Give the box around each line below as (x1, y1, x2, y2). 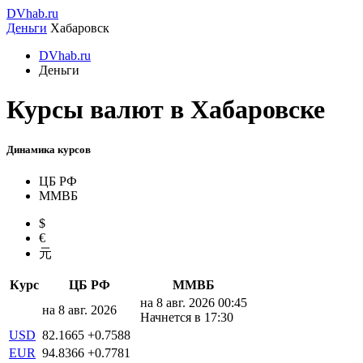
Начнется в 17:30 (140, 310, 233, 324)
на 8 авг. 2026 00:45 (140, 295, 247, 310)
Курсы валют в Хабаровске (6, 95, 325, 125)
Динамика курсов (6, 143, 91, 156)
